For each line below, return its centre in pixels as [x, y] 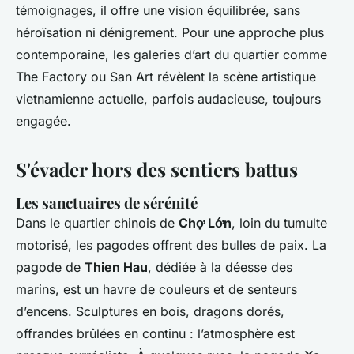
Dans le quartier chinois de [97, 222]
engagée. [43, 121]
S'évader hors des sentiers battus [157, 169]
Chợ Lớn [205, 222]
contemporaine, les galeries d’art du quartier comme [171, 54]
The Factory [51, 76]
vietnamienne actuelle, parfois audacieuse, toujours [168, 98]
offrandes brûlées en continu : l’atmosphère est [155, 333]
